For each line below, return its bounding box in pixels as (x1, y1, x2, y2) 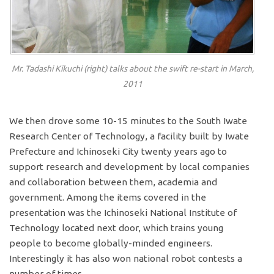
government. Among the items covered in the (9, 191, 207, 202)
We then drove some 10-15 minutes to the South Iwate (9, 115, 248, 126)
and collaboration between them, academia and (9, 176, 218, 187)
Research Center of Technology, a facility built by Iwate (9, 130, 250, 141)
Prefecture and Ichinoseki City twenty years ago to (9, 146, 228, 157)
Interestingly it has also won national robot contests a (9, 253, 243, 264)
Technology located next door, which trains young (9, 222, 224, 233)
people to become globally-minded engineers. (9, 237, 213, 248)
